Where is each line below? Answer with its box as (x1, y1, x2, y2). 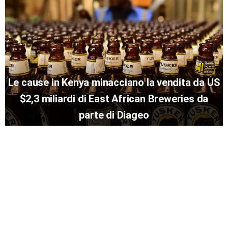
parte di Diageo (79, 109, 149, 122)
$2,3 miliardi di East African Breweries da (19, 93, 209, 105)
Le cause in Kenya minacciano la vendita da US (8, 76, 220, 89)
